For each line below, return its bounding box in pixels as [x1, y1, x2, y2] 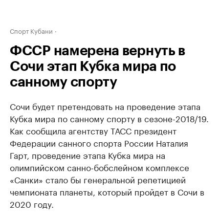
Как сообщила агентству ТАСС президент [10, 124, 176, 136]
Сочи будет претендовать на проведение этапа [10, 99, 200, 112]
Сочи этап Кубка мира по [10, 60, 176, 73]
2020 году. [10, 197, 54, 210]
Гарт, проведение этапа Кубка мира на [10, 148, 165, 161]
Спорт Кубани [10, 25, 53, 35]
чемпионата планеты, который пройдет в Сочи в [10, 185, 204, 197]
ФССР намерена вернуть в [10, 44, 186, 58]
